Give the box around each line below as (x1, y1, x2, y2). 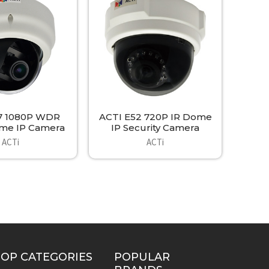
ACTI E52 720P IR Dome (98, 111, 212, 123)
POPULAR (113, 250, 170, 264)
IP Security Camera (111, 122, 200, 134)
